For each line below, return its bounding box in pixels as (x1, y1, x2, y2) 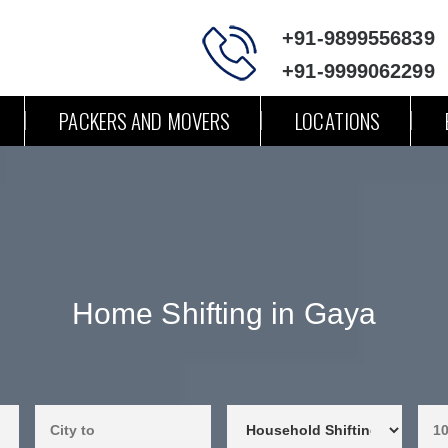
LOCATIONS (295, 105, 381, 136)
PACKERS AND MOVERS (59, 105, 231, 136)
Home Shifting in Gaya (71, 297, 377, 330)
